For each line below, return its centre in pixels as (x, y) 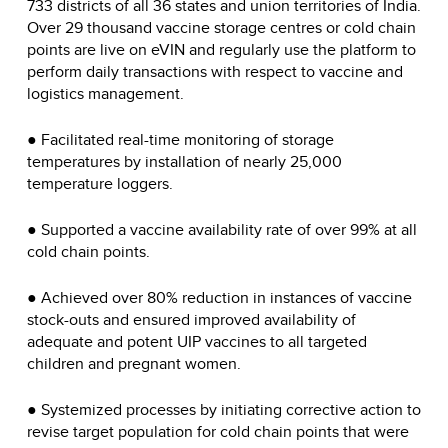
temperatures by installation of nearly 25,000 (184, 162)
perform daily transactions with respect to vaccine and (215, 72)
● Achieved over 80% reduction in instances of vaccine (219, 298)
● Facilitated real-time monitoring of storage (180, 140)
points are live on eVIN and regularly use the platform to (221, 50)
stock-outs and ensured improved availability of (191, 320)
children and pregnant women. (134, 364)
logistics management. (105, 94)
